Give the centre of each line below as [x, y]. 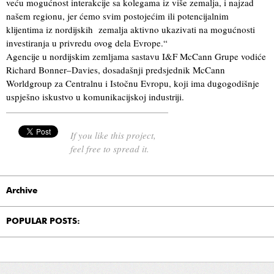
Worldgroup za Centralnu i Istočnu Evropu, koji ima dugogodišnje [133, 83]
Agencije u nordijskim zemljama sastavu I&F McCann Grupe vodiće [136, 56]
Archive [22, 191]
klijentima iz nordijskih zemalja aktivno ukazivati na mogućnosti [131, 29]
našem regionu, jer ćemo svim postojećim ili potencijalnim [117, 16]
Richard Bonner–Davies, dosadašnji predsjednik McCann [116, 69]
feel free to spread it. [110, 148]
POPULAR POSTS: [43, 221]
